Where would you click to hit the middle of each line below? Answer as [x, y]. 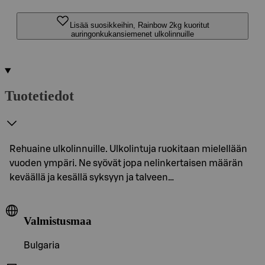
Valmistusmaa [58, 221]
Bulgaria [42, 246]
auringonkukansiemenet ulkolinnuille [132, 34]
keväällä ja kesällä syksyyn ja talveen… [92, 177]
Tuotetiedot [39, 96]
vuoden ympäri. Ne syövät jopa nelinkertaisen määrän [126, 163]
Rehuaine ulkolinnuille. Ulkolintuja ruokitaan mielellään [128, 149]
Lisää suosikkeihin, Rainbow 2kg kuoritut [140, 25]
